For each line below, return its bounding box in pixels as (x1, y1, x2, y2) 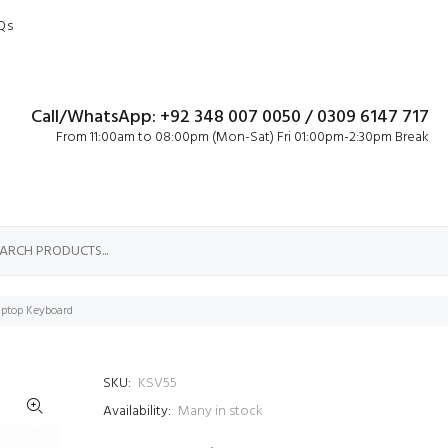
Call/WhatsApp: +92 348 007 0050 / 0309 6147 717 (31, 103, 429, 132)
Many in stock (178, 400, 263, 423)
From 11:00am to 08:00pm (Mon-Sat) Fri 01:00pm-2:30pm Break (56, 126, 429, 149)
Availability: (103, 400, 171, 423)
